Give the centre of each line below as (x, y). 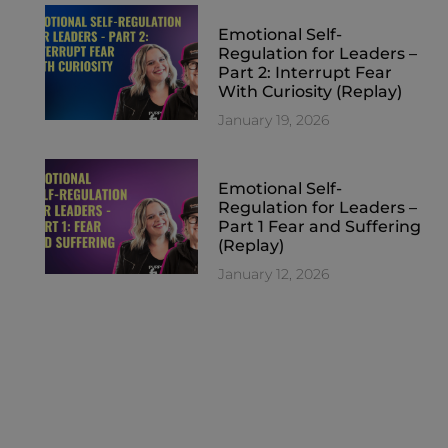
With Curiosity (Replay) (310, 91)
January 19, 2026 (274, 119)
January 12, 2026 (274, 273)
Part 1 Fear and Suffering (320, 226)
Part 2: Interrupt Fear (305, 72)
